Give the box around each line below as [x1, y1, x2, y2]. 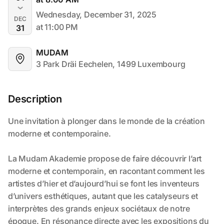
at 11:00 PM [36, 21, 78, 32]
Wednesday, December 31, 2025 [36, 9, 157, 19]
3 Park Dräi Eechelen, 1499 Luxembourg [36, 59, 185, 69]
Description [8, 93, 62, 105]
